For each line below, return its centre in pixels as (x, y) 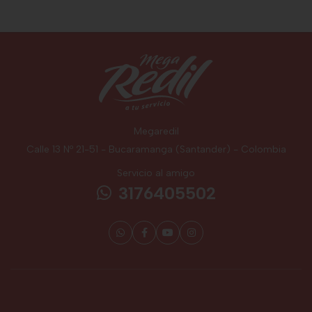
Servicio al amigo (156, 173)
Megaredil (156, 131)
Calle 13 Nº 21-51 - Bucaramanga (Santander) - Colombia (156, 149)
